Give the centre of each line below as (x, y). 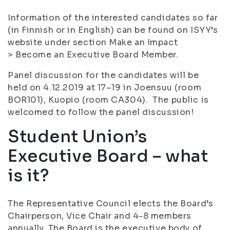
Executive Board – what (108, 156)
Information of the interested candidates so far (113, 18)
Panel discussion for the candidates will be (103, 75)
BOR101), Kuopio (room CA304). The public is (108, 100)
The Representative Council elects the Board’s (111, 204)
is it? (28, 176)
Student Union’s (78, 137)
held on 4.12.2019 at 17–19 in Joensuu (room (105, 88)
